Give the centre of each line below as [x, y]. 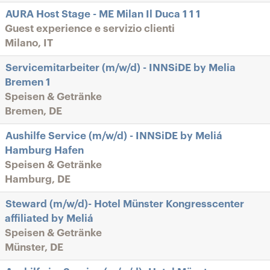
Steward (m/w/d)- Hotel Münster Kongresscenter [125, 204]
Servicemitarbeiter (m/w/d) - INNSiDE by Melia [121, 68]
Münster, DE [34, 247]
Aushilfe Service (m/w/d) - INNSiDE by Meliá [114, 136]
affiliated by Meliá [49, 218]
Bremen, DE [33, 111]
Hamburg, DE [38, 179]
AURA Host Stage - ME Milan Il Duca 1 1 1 [103, 14]
